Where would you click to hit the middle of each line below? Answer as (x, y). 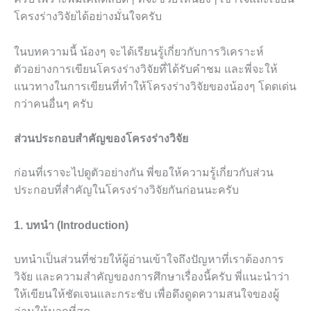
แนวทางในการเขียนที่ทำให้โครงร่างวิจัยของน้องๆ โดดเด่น (155, 86)
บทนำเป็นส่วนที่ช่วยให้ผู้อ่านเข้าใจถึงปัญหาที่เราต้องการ (149, 259)
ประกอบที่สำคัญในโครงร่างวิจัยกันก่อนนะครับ (126, 190)
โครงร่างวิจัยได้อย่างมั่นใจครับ (88, 16)
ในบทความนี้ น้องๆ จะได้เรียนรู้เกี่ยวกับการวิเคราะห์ (139, 51)
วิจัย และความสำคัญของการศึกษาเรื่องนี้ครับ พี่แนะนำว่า (152, 276)
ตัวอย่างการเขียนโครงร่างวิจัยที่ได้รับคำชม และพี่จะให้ (146, 69)
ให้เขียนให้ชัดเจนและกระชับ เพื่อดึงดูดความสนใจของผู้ (146, 294)
